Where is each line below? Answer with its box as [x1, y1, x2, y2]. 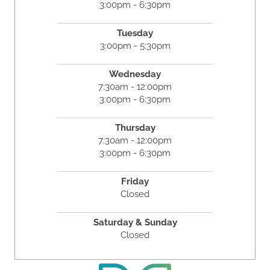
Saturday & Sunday [93, 217, 177, 228]
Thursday [115, 122, 155, 134]
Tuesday [117, 28, 153, 39]
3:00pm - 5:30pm [99, 40, 171, 52]
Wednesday [109, 69, 161, 80]
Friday [121, 176, 149, 187]
